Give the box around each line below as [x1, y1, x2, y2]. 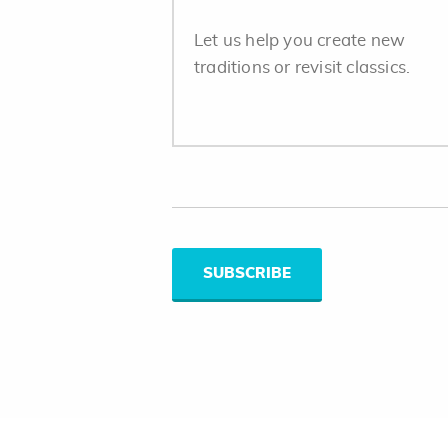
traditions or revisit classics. [194, 59, 411, 76]
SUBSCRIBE [203, 266, 291, 281]
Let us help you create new [194, 32, 406, 49]
